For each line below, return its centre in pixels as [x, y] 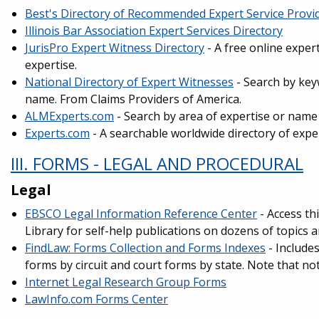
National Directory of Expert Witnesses [129, 82]
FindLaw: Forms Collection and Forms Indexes [145, 248]
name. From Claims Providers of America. [133, 99]
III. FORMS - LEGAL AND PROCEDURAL [157, 163]
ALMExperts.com [69, 116]
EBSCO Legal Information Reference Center [141, 214]
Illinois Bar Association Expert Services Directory [154, 31]
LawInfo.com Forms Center [96, 299]
